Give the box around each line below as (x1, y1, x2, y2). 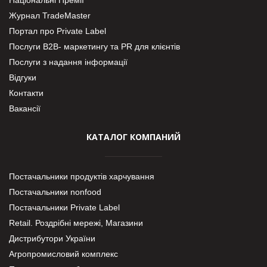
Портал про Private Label (9, 26, 106, 36)
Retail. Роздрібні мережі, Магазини (9, 218, 143, 228)
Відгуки (9, 72, 36, 82)
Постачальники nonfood (9, 187, 101, 197)
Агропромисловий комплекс (9, 249, 118, 259)
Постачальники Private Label (9, 202, 120, 212)
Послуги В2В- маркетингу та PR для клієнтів (9, 41, 180, 51)
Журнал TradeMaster (9, 10, 91, 20)
